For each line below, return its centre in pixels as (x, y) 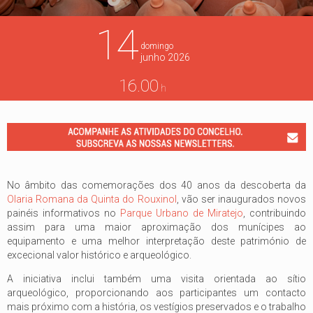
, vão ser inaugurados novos (241, 199)
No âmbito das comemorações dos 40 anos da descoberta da (156, 185)
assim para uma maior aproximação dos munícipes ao (156, 227)
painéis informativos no (64, 213)
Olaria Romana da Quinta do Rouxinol (92, 199)
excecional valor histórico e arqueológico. (99, 255)
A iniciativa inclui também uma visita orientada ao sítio (156, 278)
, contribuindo (275, 213)
